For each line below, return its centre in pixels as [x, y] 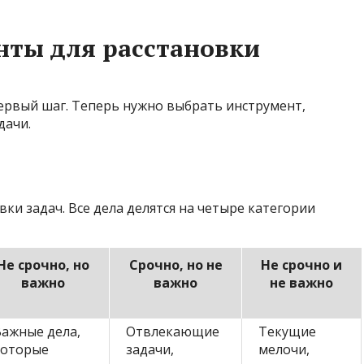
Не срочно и [301, 265]
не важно [301, 283]
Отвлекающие [173, 332]
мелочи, [284, 350]
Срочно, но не [175, 265]
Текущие [287, 332]
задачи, [150, 350]
